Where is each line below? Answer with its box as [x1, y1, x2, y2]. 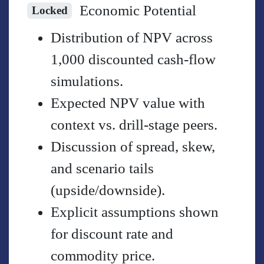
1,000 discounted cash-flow [51, 51, 216, 68]
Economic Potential [79, 2, 196, 18]
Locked [31, 4, 68, 16]
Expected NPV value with [51, 95, 206, 111]
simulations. [51, 73, 124, 90]
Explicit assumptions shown [51, 204, 219, 220]
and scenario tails [51, 160, 154, 177]
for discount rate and [51, 226, 174, 242]
